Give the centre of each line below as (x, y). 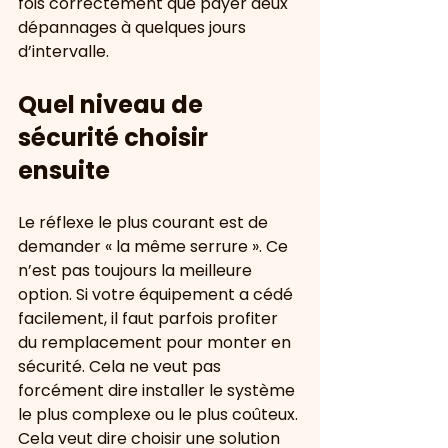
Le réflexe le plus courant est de (145, 222)
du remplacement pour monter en (156, 342)
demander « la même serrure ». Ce (155, 246)
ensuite (64, 170)
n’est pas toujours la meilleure (137, 270)
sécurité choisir (115, 137)
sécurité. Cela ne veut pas (121, 366)
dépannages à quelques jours (134, 27)
